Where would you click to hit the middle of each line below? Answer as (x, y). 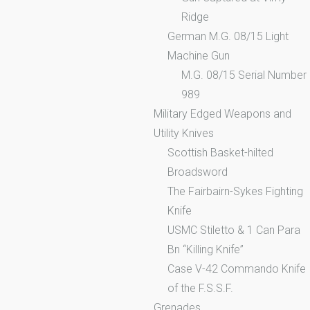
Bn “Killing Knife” (206, 249)
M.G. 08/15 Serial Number (244, 75)
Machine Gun (199, 55)
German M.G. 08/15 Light (228, 36)
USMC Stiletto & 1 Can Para (234, 230)
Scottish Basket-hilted (220, 152)
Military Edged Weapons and (222, 113)
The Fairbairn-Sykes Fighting (235, 191)
